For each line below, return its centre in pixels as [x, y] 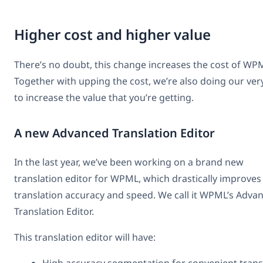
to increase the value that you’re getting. [104, 98]
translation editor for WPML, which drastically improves [138, 179]
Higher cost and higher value [112, 35]
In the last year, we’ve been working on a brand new [129, 162]
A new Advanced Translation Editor [114, 133]
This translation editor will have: [85, 237]
